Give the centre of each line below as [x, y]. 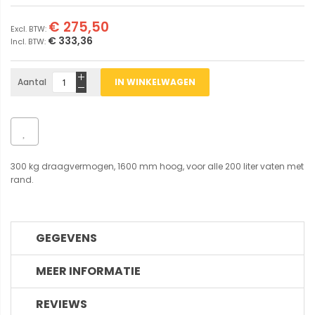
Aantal [32, 82]
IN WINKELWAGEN [155, 82]
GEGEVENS [66, 238]
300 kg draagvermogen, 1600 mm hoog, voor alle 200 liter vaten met [157, 167]
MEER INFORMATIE [88, 271]
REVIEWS [62, 304]
